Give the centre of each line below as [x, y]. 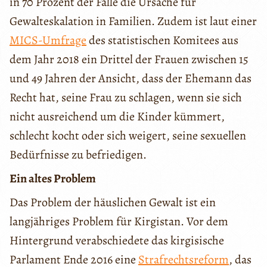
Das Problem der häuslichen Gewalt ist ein [113, 203]
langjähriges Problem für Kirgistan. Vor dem [119, 222]
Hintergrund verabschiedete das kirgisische [117, 241]
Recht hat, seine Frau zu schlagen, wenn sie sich [126, 98]
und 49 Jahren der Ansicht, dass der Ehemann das [131, 79]
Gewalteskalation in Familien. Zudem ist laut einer [133, 21]
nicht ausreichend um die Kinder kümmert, [117, 117]
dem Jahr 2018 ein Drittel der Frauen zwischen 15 [129, 60]
